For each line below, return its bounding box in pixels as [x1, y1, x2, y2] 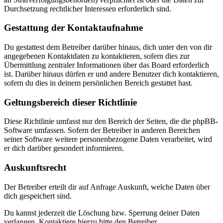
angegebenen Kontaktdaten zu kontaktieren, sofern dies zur [4, 52, 190, 61]
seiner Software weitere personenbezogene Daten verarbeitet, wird [4, 135, 212, 144]
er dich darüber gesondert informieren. [4, 144, 124, 153]
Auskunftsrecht [4, 162, 66, 173]
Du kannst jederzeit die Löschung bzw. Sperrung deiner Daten [4, 208, 200, 217]
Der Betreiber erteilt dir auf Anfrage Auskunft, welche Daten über [4, 182, 210, 191]
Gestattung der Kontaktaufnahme [4, 22, 143, 33]
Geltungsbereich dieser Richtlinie [4, 97, 137, 108]
